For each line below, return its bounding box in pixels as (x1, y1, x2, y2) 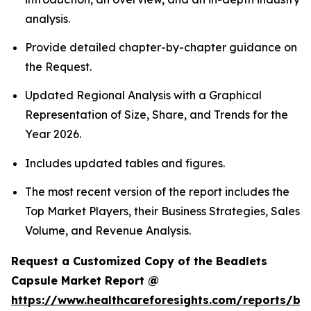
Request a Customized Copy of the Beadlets (11, 253, 267, 268)
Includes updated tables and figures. (25, 155, 225, 170)
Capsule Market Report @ (11, 273, 159, 287)
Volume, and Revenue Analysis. (25, 223, 194, 237)
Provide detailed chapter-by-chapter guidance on (25, 40, 297, 54)
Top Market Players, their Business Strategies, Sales (25, 203, 300, 218)
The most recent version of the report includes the (25, 184, 289, 199)
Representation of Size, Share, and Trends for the (25, 108, 288, 122)
